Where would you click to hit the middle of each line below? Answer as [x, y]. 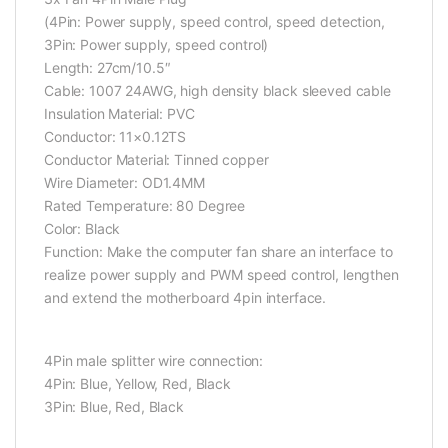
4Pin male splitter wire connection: [154, 360]
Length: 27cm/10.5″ [107, 67]
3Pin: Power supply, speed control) [156, 44]
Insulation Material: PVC [119, 113]
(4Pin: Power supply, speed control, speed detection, [214, 21]
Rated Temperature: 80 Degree [145, 205]
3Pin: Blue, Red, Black [114, 406]
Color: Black [82, 228]
